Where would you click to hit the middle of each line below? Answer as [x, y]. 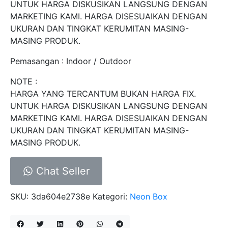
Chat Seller [61, 171]
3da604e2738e [61, 196]
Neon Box [149, 196]
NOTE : [24, 81]
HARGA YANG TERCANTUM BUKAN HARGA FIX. [103, 93]
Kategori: [111, 196]
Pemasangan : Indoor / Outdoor [71, 61]
